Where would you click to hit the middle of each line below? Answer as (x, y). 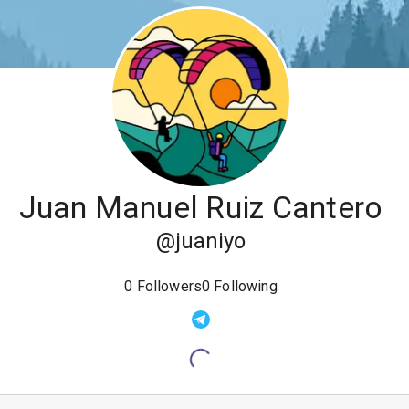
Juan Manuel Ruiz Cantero (201, 208)
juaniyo (210, 241)
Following (246, 287)
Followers (169, 287)
